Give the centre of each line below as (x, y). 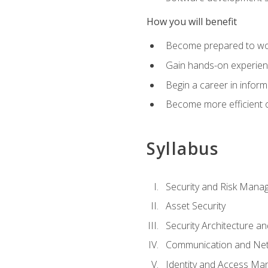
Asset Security (195, 206)
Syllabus (182, 149)
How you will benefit (191, 22)
